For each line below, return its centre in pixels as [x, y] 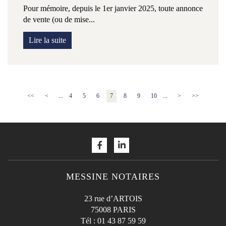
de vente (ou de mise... [59, 20]
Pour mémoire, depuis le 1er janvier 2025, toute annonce [113, 9]
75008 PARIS [113, 210]
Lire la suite [47, 40]
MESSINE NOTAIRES [113, 177]
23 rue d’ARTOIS [113, 199]
